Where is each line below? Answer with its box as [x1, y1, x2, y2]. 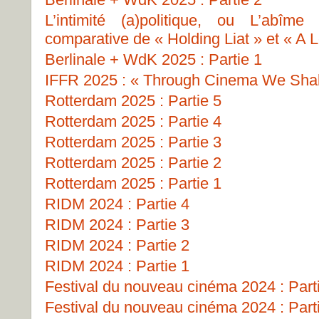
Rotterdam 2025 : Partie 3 [45, 133, 221, 151]
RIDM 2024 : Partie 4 [45, 195, 189, 213]
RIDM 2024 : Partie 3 [45, 216, 189, 234]
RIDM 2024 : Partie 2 [45, 236, 189, 254]
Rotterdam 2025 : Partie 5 [45, 92, 221, 110]
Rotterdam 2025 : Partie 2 [45, 154, 221, 172]
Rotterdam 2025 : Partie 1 [45, 174, 221, 192]
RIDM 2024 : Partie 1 [45, 257, 189, 275]
